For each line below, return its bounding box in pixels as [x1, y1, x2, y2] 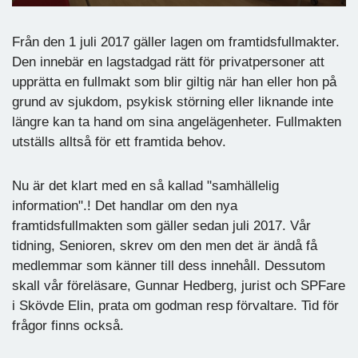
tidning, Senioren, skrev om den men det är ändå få [12, 237, 317, 253]
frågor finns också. [12, 317, 124, 333]
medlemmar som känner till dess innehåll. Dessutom [12, 257, 325, 273]
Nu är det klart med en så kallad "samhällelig [12, 177, 279, 193]
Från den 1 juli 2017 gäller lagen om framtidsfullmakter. [12, 34, 340, 50]
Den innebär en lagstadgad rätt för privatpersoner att [12, 54, 324, 70]
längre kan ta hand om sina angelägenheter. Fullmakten [12, 113, 341, 129]
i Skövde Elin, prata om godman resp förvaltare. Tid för [12, 297, 339, 313]
